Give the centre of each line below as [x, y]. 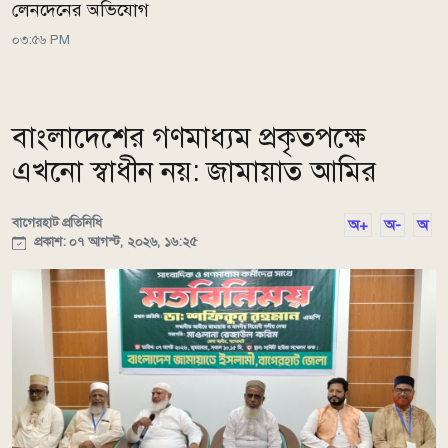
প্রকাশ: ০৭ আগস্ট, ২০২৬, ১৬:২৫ [113, 242]
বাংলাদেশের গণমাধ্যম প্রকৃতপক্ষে [189, 138]
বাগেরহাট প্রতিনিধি [57, 223]
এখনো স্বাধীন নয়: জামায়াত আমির [194, 172]
